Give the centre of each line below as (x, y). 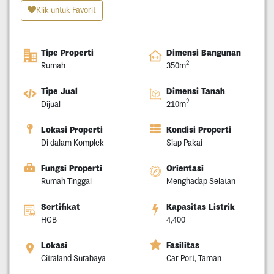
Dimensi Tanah (196, 91)
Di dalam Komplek (72, 142)
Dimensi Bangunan (204, 52)
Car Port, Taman (194, 258)
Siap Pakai (184, 142)
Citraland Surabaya (73, 258)
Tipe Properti (67, 52)
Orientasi (185, 168)
